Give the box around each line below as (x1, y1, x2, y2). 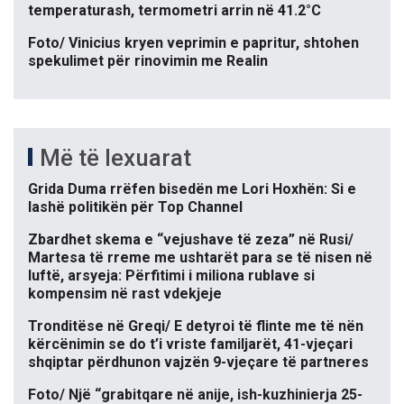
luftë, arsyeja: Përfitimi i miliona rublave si (28, 267, 315, 285)
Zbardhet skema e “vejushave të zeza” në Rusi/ (28, 231, 353, 249)
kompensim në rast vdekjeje (28, 285, 222, 303)
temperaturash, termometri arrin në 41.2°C (28, 2, 321, 20)
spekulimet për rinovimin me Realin (28, 52, 268, 70)
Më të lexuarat (40, 144, 191, 172)
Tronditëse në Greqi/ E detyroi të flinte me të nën (28, 317, 363, 335)
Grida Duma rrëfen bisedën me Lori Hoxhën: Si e (28, 180, 356, 198)
